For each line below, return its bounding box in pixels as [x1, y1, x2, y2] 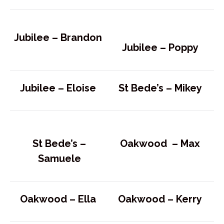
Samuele [37, 152, 83, 164]
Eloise [66, 81, 98, 94]
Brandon [60, 31, 104, 43]
